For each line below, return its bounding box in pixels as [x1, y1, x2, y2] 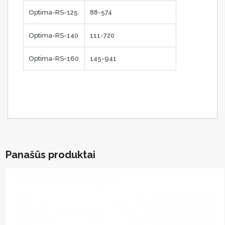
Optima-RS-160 [29, 54, 79, 62]
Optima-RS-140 [29, 31, 78, 39]
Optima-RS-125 [29, 8, 78, 16]
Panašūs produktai [5, 148, 95, 161]
